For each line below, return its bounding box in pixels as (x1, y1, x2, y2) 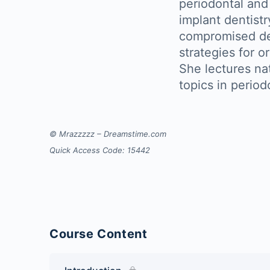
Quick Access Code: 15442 (49, 145, 150, 155)
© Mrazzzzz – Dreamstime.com (49, 129, 166, 139)
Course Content (49, 227, 148, 241)
